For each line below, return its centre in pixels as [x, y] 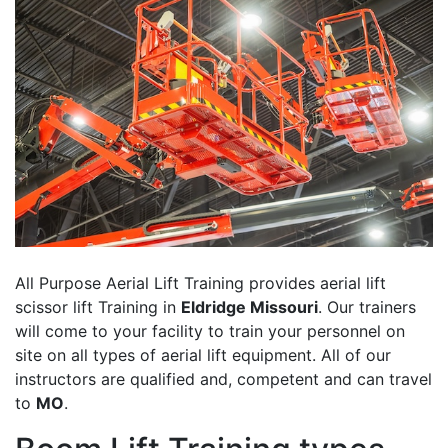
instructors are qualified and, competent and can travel [223, 379]
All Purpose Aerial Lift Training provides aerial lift [200, 283]
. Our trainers [367, 307]
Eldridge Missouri [249, 307]
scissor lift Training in [98, 307]
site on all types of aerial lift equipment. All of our [203, 355]
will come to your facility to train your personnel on [210, 331]
